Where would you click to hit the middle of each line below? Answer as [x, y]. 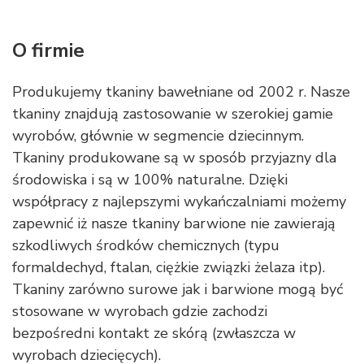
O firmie [48, 50]
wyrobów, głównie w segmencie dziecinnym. [158, 136]
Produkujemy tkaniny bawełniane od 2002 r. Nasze [181, 92]
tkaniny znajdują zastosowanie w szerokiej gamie [173, 114]
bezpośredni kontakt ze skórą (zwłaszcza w [154, 333]
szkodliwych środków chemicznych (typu [146, 245]
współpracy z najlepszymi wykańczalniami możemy [179, 201]
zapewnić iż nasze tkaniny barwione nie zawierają [174, 223]
